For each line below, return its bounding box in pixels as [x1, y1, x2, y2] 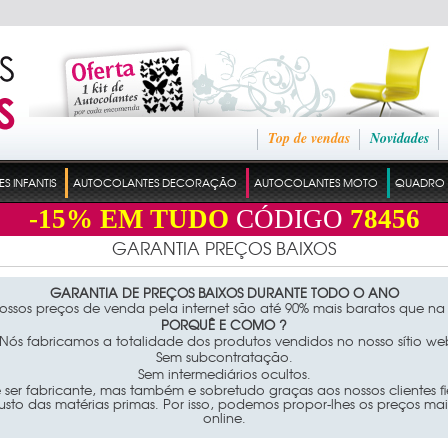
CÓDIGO [235, 204, 343, 235]
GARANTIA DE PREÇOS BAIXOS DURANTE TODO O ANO [49, 282, 399, 302]
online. [202, 408, 246, 428]
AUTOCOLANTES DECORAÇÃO [73, 174, 237, 190]
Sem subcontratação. [155, 347, 293, 367]
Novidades [370, 128, 429, 148]
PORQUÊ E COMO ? [161, 314, 287, 334]
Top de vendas [268, 128, 350, 148]
